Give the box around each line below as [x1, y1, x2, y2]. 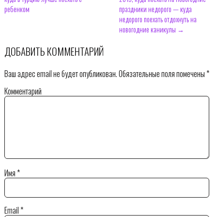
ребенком [4, 4, 30, 15]
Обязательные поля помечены [117, 67, 206, 79]
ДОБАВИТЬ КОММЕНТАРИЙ [4, 43, 104, 59]
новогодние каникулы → [119, 24, 184, 35]
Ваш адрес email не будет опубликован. [4, 67, 117, 79]
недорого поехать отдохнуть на [119, 14, 197, 25]
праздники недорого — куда [119, 4, 192, 15]
